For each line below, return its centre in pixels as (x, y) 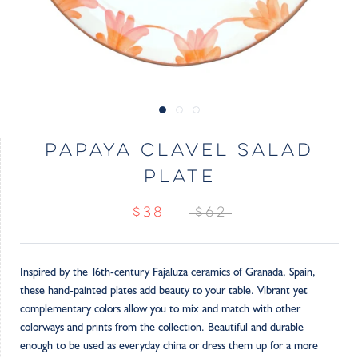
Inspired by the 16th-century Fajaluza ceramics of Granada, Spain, (168, 272)
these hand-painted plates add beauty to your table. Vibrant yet (164, 290)
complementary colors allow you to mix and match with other (160, 309)
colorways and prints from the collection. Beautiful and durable (162, 327)
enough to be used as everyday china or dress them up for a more (169, 346)
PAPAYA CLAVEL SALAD (179, 151)
